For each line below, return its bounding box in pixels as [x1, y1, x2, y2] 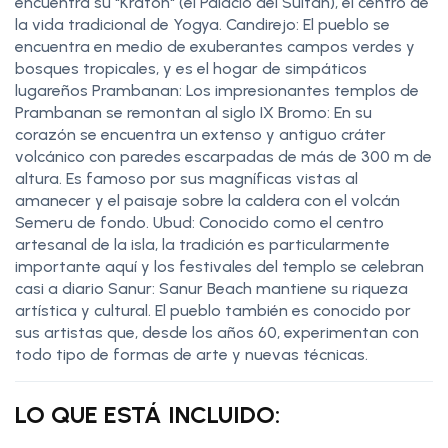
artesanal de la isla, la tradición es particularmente [15, 234, 390, 254]
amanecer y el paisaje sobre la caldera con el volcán [15, 190, 400, 210]
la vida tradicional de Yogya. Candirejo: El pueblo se [15, 14, 390, 34]
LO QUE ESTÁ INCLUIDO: [15, 399, 280, 429]
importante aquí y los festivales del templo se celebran [15, 256, 424, 276]
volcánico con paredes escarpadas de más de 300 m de [15, 146, 432, 166]
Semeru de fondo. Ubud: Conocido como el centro [15, 212, 384, 232]
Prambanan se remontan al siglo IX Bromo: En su [15, 102, 372, 122]
